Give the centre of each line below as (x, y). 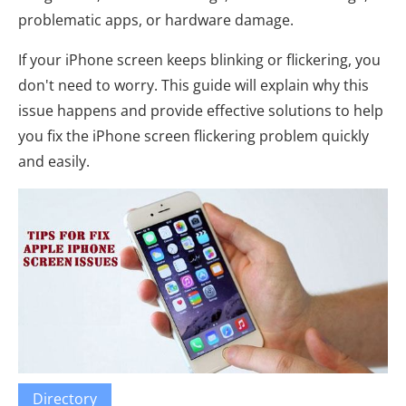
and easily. (54, 161)
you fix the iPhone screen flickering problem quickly (193, 136)
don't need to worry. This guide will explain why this (193, 85)
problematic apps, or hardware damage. (156, 20)
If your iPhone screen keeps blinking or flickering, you (199, 60)
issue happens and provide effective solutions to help (201, 111)
